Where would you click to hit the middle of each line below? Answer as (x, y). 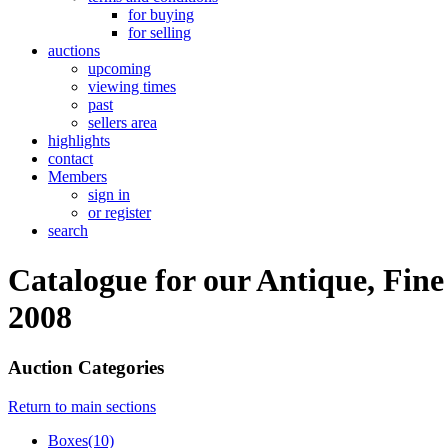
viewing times (132, 87)
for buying (161, 15)
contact (70, 159)
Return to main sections (82, 406)
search (68, 231)
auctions (74, 51)
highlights (79, 141)
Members (77, 177)
